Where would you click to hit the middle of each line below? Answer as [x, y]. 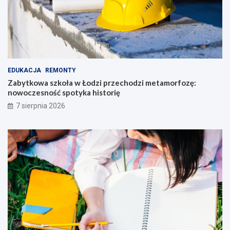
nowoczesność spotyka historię [64, 92]
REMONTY [61, 70]
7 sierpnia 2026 [41, 106]
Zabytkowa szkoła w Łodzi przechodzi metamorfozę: [102, 82]
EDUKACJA [24, 70]
